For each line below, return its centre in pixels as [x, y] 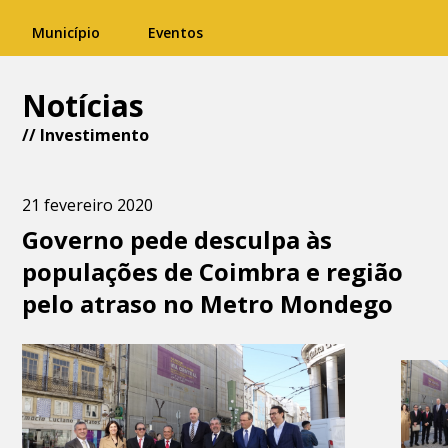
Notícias [83, 105]
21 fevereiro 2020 [88, 205]
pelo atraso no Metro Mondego [208, 303]
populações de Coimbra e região [213, 271]
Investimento [95, 135]
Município [66, 32]
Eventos [175, 32]
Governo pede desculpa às [177, 239]
